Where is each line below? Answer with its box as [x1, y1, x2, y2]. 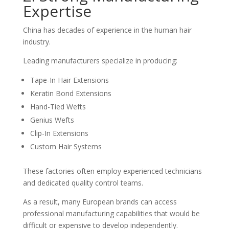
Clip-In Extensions [30, 128, 88, 138]
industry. [22, 37, 51, 47]
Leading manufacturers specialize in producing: [22, 56, 177, 65]
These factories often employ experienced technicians [22, 166, 202, 176]
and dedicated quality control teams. [22, 178, 143, 188]
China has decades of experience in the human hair [22, 25, 192, 35]
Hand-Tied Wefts [30, 102, 86, 111]
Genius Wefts [30, 115, 74, 125]
